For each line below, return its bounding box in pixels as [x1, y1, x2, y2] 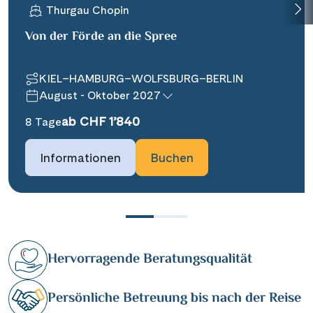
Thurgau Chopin [46, 3, 129, 17]
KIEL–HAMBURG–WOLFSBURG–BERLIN [39, 72, 244, 85]
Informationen [40, 150, 121, 165]
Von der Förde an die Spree [25, 27, 177, 47]
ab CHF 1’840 [61, 114, 140, 129]
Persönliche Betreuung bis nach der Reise [48, 288, 301, 310]
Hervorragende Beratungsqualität [48, 249, 252, 270]
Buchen [150, 150, 194, 165]
